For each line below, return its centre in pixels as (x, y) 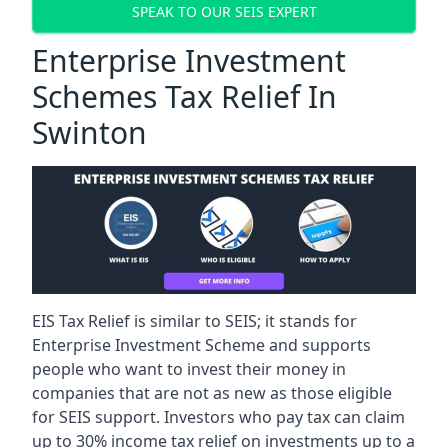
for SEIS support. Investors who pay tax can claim (218, 416)
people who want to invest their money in (189, 368)
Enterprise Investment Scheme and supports (201, 344)
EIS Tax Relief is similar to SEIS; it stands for (194, 320)
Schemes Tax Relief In (184, 96)
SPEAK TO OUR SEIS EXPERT (224, 12)
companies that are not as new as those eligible (212, 392)
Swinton (89, 132)
